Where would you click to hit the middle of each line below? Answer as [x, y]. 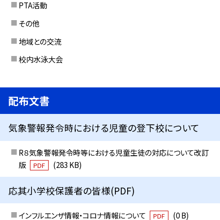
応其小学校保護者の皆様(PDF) [72, 190]
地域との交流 [40, 41]
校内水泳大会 [41, 59]
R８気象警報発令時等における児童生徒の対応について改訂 [113, 152]
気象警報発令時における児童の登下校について [104, 127]
